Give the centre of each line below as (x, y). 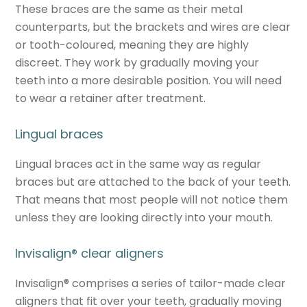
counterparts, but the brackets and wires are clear (153, 27)
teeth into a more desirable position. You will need (149, 80)
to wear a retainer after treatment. (111, 98)
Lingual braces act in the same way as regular (138, 164)
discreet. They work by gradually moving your (137, 62)
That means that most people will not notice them (152, 199)
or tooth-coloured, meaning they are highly (132, 45)
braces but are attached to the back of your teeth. (153, 182)
